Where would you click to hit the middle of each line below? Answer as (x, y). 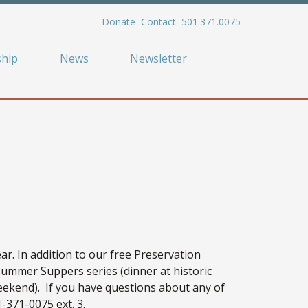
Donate (118, 22)
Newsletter (158, 59)
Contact (158, 22)
